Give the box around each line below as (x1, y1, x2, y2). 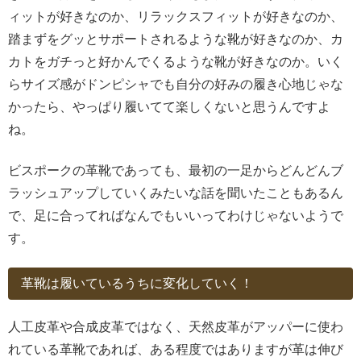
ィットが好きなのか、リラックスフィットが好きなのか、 (8, 10, 343, 24)
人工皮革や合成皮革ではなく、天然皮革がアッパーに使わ (8, 320, 343, 334)
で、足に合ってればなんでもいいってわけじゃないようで (8, 208, 343, 222)
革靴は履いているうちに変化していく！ (21, 276, 253, 291)
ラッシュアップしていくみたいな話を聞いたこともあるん (8, 185, 343, 200)
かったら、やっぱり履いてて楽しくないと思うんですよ (8, 100, 330, 114)
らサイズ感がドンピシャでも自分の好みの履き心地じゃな (8, 77, 343, 92)
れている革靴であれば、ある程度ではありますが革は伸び (8, 342, 343, 357)
